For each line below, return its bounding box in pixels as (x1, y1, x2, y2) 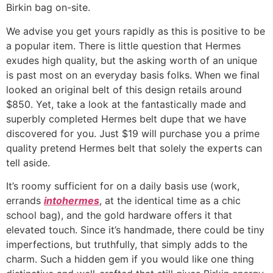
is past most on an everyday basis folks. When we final (6, 68, 260, 81)
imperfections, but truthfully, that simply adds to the (6, 238, 247, 251)
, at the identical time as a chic (99, 194, 241, 207)
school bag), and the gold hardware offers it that (6, 209, 232, 222)
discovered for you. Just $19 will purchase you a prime (6, 127, 260, 140)
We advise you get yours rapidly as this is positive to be (6, 24, 265, 37)
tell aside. (6, 156, 50, 169)
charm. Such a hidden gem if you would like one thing (6, 253, 254, 266)
